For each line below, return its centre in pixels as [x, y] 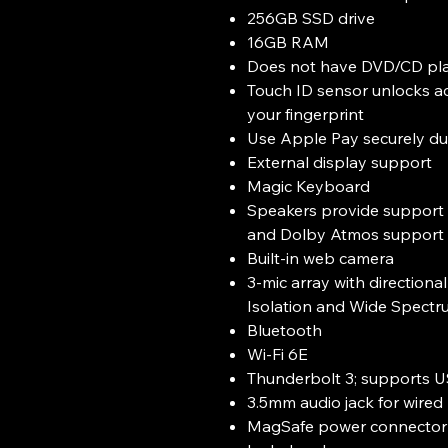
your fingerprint [305, 114]
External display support [339, 162]
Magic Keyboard [308, 186]
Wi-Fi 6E [277, 354]
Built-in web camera [320, 258]
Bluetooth [284, 330]
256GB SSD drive [311, 18]
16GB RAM [288, 42]
